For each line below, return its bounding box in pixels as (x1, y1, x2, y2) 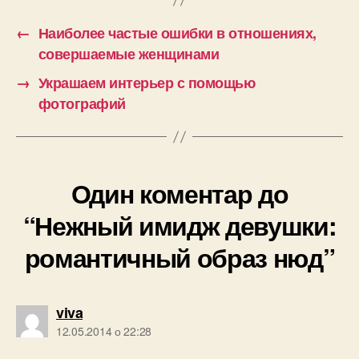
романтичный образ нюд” (24, 239, 335, 276)
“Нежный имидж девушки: (22, 207, 337, 244)
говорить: (82, 301, 150, 323)
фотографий (38, 93, 126, 115)
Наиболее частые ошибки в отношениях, (38, 22, 317, 44)
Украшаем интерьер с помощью (38, 72, 256, 94)
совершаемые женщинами (38, 43, 220, 65)
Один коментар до (71, 175, 288, 212)
